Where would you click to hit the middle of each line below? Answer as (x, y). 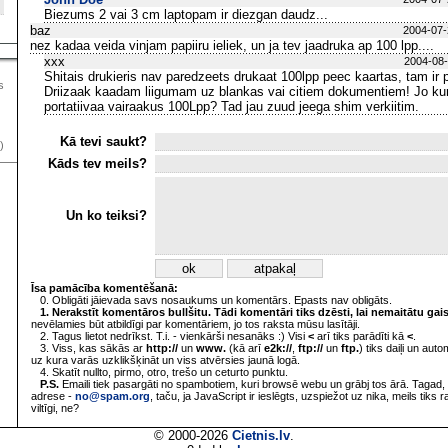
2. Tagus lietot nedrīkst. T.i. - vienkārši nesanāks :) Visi (169, 336)
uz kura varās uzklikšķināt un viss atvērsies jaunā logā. (165, 360)
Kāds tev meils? (99, 163)
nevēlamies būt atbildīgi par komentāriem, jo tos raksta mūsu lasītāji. (195, 324)
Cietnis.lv (261, 435)
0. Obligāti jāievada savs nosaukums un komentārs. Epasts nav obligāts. (211, 300)
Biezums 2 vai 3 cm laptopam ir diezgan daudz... (186, 14)
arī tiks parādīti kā (360, 336)
